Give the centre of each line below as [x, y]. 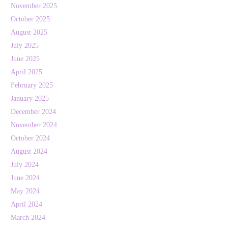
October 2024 [30, 138]
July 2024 [25, 165]
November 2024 [34, 125]
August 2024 [29, 152]
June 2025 [25, 59]
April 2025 [26, 72]
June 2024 [25, 178]
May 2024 [25, 191]
